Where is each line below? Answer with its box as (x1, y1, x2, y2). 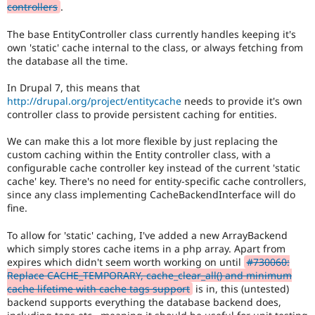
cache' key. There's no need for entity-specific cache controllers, (7, 174, 307, 188)
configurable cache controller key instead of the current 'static (7, 161, 300, 175)
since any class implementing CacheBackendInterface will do (7, 188, 295, 202)
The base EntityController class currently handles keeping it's (7, 27, 296, 41)
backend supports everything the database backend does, (7, 295, 281, 309)
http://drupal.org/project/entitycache (7, 94, 181, 108)
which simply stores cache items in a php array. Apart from (7, 241, 285, 255)
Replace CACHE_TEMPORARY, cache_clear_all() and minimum (7, 268, 292, 282)
